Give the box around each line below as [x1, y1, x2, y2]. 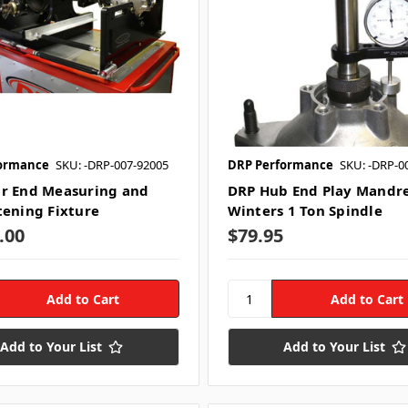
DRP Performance [227, 156, 333, 173]
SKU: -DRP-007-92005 [55, 156, 168, 173]
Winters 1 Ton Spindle [227, 200, 382, 219]
